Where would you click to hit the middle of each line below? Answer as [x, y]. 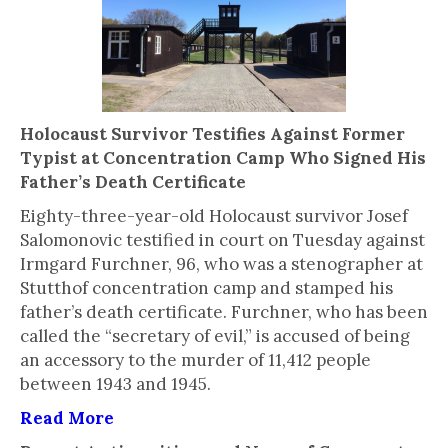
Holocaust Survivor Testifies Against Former [212, 134]
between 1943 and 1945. [115, 384]
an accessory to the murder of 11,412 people [195, 360]
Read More [67, 418]
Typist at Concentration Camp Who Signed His [223, 158]
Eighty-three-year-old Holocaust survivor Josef [214, 216]
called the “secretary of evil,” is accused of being [215, 336]
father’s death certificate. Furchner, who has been [224, 312]
